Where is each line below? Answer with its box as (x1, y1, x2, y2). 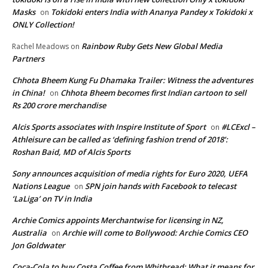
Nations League (12, 181, 69, 192)
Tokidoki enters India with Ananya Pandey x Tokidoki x (51, 7, 252, 18)
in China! (12, 87, 45, 99)
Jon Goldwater (12, 240, 65, 251)
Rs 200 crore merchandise (12, 100, 106, 111)
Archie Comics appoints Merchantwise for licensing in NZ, (12, 215, 224, 226)
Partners (12, 53, 44, 65)
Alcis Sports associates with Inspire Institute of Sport (12, 121, 206, 133)
